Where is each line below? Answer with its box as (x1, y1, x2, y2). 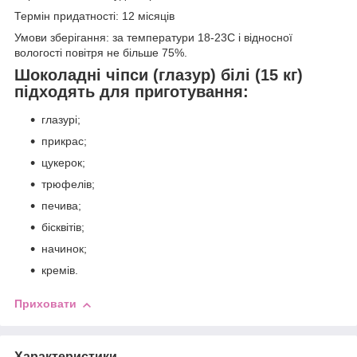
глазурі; (41, 113, 80, 127)
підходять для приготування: (14, 82, 249, 100)
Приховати (14, 297, 76, 311)
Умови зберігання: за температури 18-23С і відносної (14, 30, 292, 44)
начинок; (41, 242, 87, 256)
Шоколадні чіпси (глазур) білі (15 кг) (14, 65, 303, 84)
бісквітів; (41, 221, 84, 234)
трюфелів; (41, 178, 95, 191)
